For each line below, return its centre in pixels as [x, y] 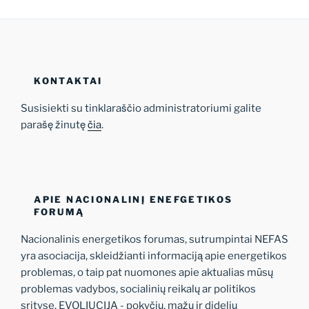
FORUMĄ [59, 211]
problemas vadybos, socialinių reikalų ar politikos [138, 289]
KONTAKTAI [68, 80]
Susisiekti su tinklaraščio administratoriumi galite [141, 108]
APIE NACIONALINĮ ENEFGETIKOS [133, 199]
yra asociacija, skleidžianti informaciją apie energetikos [154, 256]
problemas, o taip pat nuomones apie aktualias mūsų [147, 273]
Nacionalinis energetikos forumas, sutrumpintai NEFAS [154, 240]
